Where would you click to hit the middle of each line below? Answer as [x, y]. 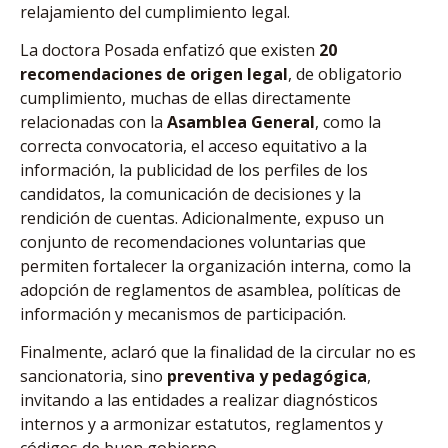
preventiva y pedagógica [267, 376]
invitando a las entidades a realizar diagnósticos [199, 400]
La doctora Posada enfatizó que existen [169, 49]
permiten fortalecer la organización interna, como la [215, 265]
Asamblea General [241, 121]
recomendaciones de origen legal [154, 73]
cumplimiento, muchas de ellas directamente [185, 97]
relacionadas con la [93, 121]
